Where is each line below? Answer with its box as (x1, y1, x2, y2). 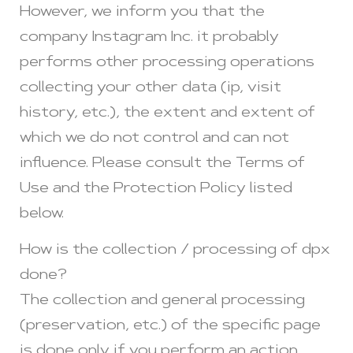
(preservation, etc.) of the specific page (20, 319, 321, 334)
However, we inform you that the (20, 5, 265, 20)
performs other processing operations (20, 55, 314, 70)
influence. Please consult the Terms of (20, 156, 305, 171)
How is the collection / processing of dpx (20, 243, 330, 258)
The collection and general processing (20, 294, 305, 309)
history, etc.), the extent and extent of (20, 106, 315, 121)
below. (20, 206, 64, 221)
